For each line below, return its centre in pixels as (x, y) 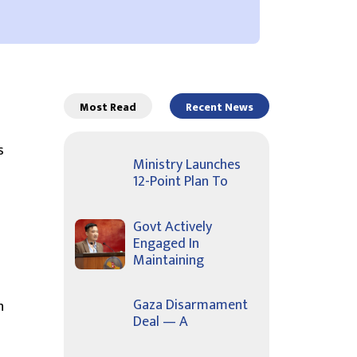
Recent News (220, 107)
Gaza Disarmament (190, 306)
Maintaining (169, 260)
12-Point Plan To (180, 182)
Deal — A (161, 322)
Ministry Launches (187, 165)
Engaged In (166, 243)
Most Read (108, 107)
